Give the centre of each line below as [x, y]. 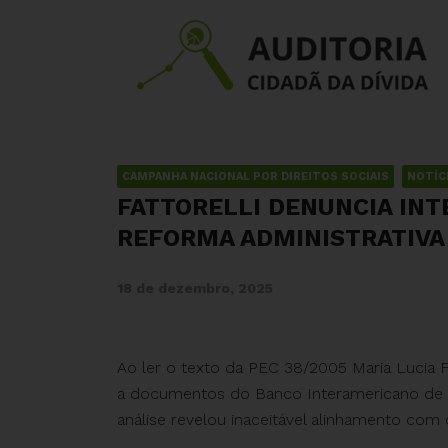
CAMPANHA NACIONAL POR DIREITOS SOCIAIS [255, 176]
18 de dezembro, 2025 [195, 288]
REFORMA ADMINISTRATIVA [281, 238]
